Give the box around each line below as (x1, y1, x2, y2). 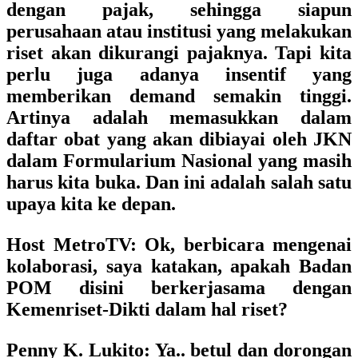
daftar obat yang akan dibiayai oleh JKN (6, 129, 352, 149)
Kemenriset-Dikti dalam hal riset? (6, 299, 288, 320)
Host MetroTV (6, 234, 130, 255)
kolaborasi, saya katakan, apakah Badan (6, 256, 352, 276)
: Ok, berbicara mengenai (129, 234, 352, 255)
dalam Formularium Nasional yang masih (6, 150, 352, 171)
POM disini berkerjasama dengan (6, 277, 352, 298)
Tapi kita (275, 42, 352, 63)
